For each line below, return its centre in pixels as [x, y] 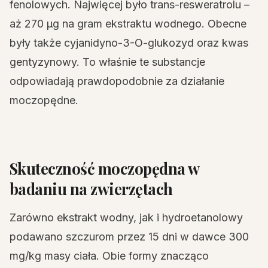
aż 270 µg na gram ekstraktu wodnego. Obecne [128, 24]
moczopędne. [44, 100]
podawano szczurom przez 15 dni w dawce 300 [129, 237]
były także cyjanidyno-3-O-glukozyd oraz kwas [129, 43]
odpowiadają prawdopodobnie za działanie [117, 81]
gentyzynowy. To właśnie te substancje [107, 62]
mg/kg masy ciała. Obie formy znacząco [109, 256]
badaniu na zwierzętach [91, 188]
